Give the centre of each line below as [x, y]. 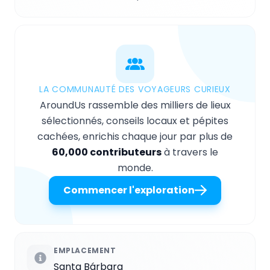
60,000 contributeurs [107, 152]
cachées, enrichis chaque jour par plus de [135, 137]
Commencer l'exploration [129, 190]
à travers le [190, 152]
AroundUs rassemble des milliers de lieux [135, 105]
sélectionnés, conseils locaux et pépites [135, 121]
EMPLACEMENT [85, 251]
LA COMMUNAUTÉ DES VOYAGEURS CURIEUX [135, 89]
